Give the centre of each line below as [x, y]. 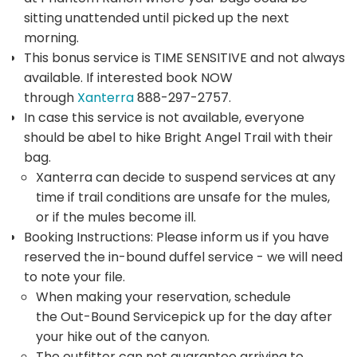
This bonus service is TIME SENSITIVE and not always [184, 57]
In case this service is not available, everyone [164, 117]
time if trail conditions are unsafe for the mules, [183, 197]
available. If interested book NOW [128, 77]
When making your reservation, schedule [163, 296]
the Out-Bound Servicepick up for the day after [184, 316]
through [51, 97]
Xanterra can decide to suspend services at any [186, 177]
